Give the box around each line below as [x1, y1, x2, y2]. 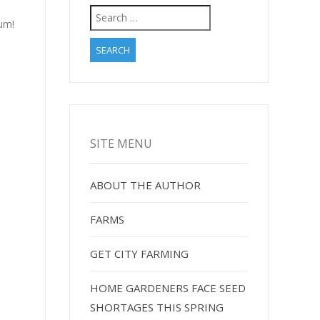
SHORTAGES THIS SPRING [90, 299, 224, 314]
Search [89, 4, 126, 19]
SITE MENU [90, 135, 153, 151]
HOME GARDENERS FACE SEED [90, 280, 246, 295]
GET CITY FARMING [90, 246, 189, 261]
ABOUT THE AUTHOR [90, 177, 201, 192]
